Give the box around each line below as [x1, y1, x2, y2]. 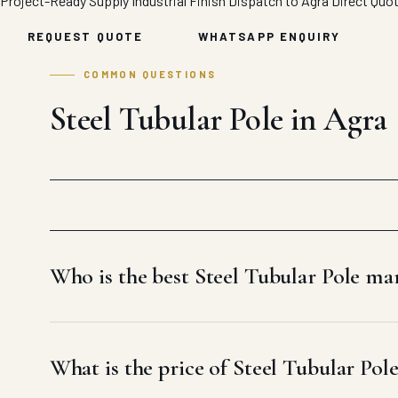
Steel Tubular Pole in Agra [49, 98, 387, 139]
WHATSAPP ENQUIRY [198, 28, 341, 44]
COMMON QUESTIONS [83, 68, 217, 80]
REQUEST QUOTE [28, 28, 144, 44]
